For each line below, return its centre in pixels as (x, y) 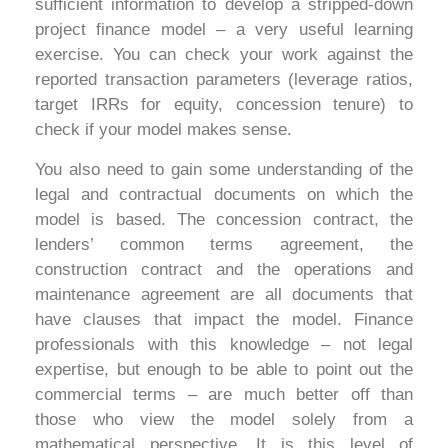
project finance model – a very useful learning (224, 30)
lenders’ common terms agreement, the (224, 244)
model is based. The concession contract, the (224, 219)
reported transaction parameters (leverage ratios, (224, 80)
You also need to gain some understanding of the (224, 169)
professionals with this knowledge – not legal (224, 344)
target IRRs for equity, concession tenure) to (224, 105)
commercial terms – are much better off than (224, 394)
